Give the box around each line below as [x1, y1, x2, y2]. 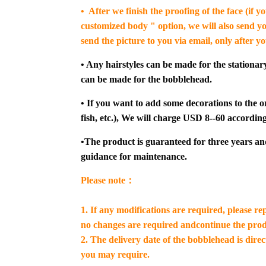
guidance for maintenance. [81, 151, 187, 162]
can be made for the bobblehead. [81, 74, 212, 85]
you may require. [81, 249, 152, 260]
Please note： [81, 175, 135, 186]
